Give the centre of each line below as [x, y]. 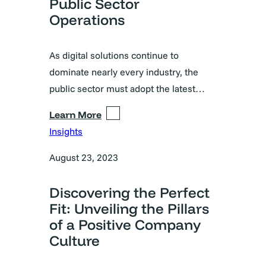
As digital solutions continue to [114, 55]
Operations [87, 20]
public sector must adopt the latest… [127, 88]
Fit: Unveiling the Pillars [129, 208]
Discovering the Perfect [129, 192]
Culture [75, 240]
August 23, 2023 [84, 157]
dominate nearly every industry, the [124, 72]
